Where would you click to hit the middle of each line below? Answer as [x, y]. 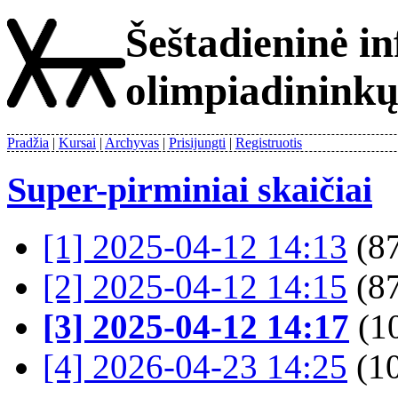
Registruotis [269, 142]
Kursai [77, 142]
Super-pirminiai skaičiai [190, 189]
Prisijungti [197, 142]
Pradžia [28, 142]
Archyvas [132, 142]
